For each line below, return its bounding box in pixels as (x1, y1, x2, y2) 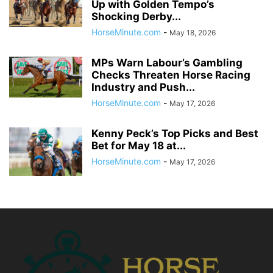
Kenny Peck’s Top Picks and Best (91, 127, 258, 140)
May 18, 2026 (169, 27, 216, 37)
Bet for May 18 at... (91, 139, 186, 152)
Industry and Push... (91, 80, 195, 93)
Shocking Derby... (91, 10, 181, 23)
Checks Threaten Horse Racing (91, 68, 250, 81)
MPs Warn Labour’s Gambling (91, 56, 243, 69)
